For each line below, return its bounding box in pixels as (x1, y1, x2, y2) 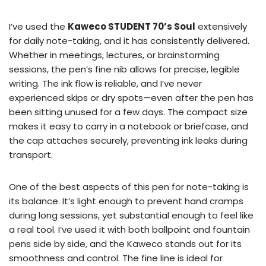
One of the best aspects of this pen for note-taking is (9, 180, 249, 194)
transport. (9, 148, 53, 161)
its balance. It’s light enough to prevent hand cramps (9, 195, 243, 208)
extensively (195, 20, 247, 33)
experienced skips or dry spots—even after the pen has (9, 91, 254, 104)
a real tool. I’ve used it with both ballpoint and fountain (9, 223, 250, 236)
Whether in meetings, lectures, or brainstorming (9, 49, 220, 62)
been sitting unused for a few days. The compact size (9, 106, 248, 119)
